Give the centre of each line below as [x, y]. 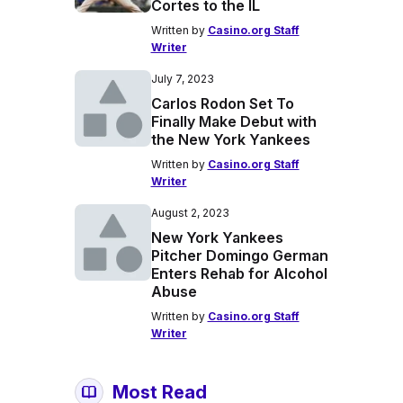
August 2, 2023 [190, 213]
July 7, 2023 [182, 79]
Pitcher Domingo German [239, 255]
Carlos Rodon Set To [222, 103]
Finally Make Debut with [233, 121]
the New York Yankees [230, 139]
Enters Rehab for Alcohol [239, 273]
